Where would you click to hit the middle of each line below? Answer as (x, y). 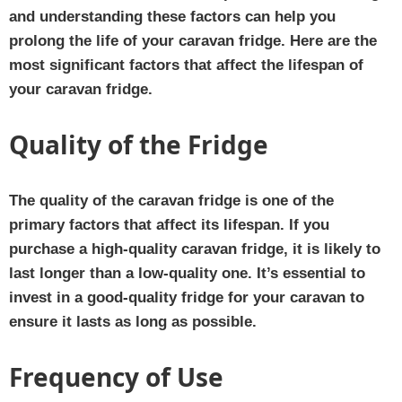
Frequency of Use (116, 376)
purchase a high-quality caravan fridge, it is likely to (195, 249)
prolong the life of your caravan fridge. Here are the (193, 40)
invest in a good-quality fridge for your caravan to (187, 297)
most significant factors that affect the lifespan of (186, 65)
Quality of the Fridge (139, 144)
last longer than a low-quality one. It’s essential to (187, 273)
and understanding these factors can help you (172, 16)
